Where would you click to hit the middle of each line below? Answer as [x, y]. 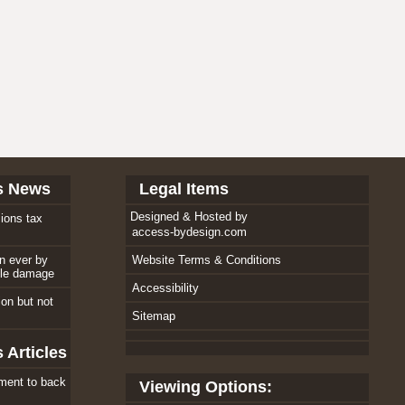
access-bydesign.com [189, 232]
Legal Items [184, 189]
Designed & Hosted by [188, 217]
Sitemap [153, 316]
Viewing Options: [205, 387]
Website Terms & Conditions [206, 260]
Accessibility [165, 288]
